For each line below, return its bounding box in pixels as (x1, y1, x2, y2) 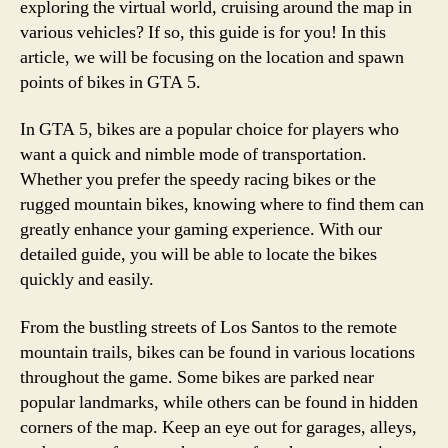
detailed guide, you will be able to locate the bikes (20, 243, 377, 266)
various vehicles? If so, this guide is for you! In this (20, 20, 386, 44)
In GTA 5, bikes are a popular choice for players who (20, 118, 399, 141)
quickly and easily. (20, 268, 154, 291)
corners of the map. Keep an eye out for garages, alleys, (20, 415, 417, 439)
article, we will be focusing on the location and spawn (20, 45, 404, 69)
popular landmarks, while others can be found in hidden (20, 390, 418, 414)
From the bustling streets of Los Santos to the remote (20, 315, 397, 339)
